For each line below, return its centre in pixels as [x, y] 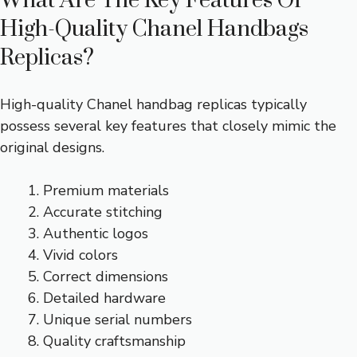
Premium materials [106, 190]
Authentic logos [96, 233]
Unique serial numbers [118, 319]
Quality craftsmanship [114, 341]
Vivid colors [80, 255]
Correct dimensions [106, 276]
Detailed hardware [104, 298]
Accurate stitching [103, 212]
